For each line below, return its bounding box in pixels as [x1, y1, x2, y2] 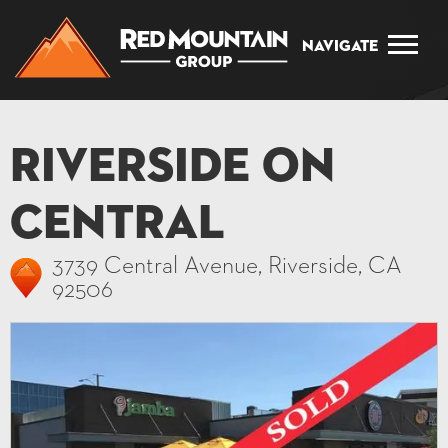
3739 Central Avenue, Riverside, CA [52, 254, 402, 278]
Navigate [302, 39, 378, 55]
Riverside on [10, 144, 335, 192]
